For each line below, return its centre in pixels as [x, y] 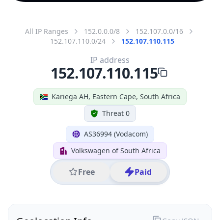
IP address [110, 60]
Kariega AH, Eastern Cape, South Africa [116, 96]
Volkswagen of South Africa [116, 150]
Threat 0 [116, 113]
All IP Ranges [47, 31]
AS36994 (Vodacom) [116, 134]
